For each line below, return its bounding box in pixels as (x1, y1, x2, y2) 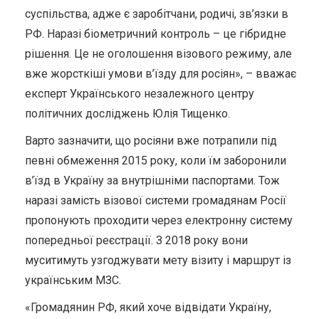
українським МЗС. (25, 273, 121, 287)
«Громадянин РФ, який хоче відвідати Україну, (25, 300, 271, 314)
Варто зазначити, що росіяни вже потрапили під (25, 133, 277, 147)
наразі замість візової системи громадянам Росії (25, 193, 286, 207)
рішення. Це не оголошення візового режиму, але (25, 46, 292, 61)
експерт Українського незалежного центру (25, 86, 254, 100)
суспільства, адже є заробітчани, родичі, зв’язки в (25, 6, 288, 21)
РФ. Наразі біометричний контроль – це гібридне (25, 26, 286, 41)
